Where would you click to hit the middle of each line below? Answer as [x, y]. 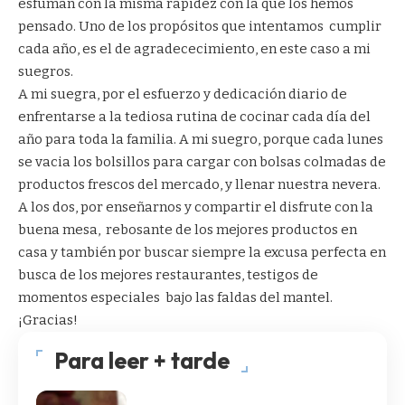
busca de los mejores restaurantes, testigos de [168, 275]
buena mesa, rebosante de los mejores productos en [188, 230]
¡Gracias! [48, 320]
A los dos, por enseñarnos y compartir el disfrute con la [196, 207]
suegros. [46, 72]
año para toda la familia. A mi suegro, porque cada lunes [201, 140]
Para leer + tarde [142, 361]
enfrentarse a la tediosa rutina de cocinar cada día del [194, 117]
